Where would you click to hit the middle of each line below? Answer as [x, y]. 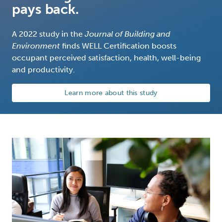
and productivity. [43, 69]
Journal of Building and [128, 34]
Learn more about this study [111, 93]
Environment [36, 46]
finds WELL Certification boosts [118, 46]
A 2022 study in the [48, 34]
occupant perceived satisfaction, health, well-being [106, 57]
